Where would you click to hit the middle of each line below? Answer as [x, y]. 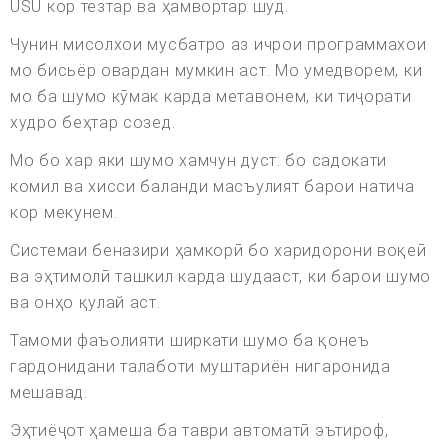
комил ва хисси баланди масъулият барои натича [212, 187]
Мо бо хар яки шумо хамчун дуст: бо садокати [199, 161]
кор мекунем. [64, 213]
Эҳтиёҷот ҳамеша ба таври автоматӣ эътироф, [199, 431]
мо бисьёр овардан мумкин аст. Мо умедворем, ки [216, 71]
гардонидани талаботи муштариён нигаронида [200, 367]
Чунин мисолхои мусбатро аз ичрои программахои [218, 45]
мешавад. [49, 393]
